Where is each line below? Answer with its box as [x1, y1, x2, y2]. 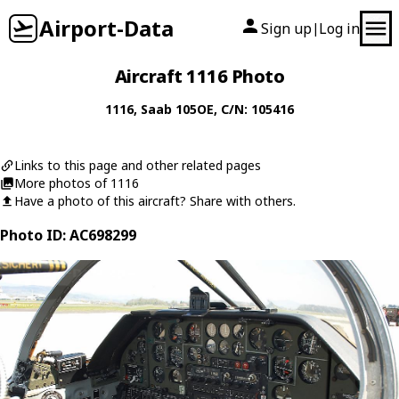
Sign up [261, 19, 312, 38]
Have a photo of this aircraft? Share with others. [14, 192, 296, 209]
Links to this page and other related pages [14, 157, 261, 174]
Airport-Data [39, 13, 174, 43]
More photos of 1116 [14, 175, 139, 191]
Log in [319, 19, 360, 38]
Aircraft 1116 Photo [114, 64, 285, 88]
